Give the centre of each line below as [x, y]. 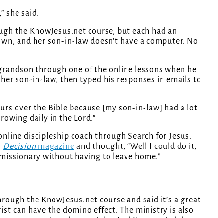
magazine [55, 146]
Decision [19, 146]
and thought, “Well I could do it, [136, 146]
